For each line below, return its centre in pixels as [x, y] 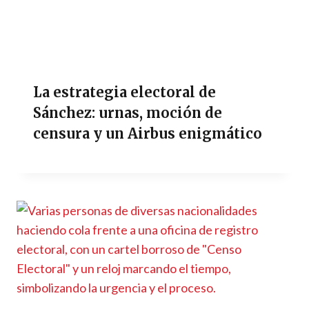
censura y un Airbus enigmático [148, 134]
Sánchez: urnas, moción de [128, 113]
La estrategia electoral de [124, 92]
